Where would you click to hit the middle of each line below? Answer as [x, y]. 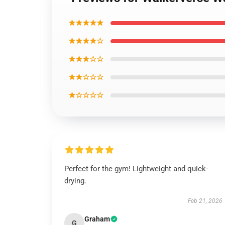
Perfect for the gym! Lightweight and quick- [136, 169]
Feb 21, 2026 [205, 201]
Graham [97, 219]
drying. [75, 181]
